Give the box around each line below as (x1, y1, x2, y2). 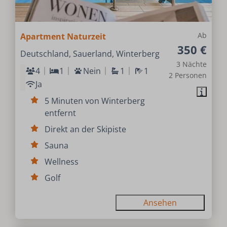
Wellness (45, 156, 79, 167)
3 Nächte (176, 59, 207, 69)
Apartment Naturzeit (20, 30, 106, 42)
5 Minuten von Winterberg (45, 95, 145, 106)
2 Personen (168, 70, 207, 80)
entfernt (45, 107, 77, 119)
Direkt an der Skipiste (45, 123, 127, 135)
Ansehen (143, 197, 177, 208)
